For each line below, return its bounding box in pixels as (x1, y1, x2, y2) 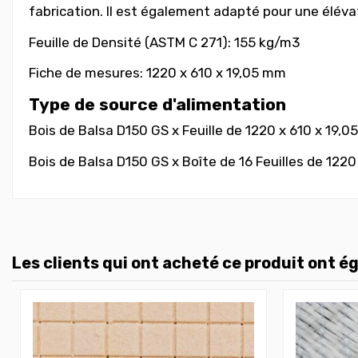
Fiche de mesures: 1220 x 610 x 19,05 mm (29, 65, 286, 82)
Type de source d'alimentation (29, 93, 286, 114)
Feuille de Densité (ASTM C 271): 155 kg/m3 (29, 34, 300, 50)
